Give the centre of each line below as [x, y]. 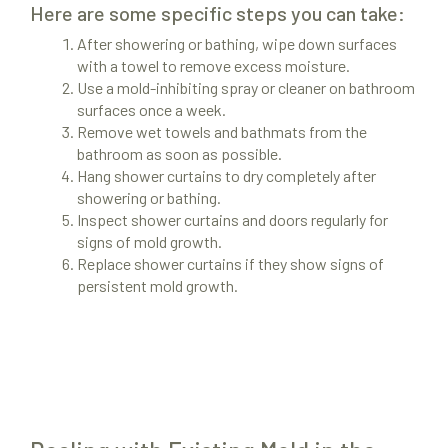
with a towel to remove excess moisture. [213, 66]
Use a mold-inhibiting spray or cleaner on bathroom [246, 88]
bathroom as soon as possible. [179, 154]
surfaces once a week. [151, 110]
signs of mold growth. [149, 242]
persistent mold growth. [157, 286]
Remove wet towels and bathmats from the [222, 132]
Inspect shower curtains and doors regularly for [232, 220]
